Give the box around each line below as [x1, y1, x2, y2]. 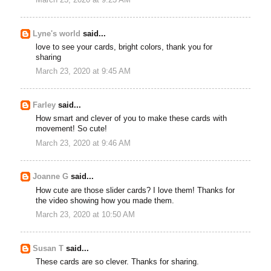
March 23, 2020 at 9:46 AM [36, 139, 131, 148]
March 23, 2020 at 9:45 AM [36, 67, 131, 76]
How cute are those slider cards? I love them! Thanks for [36, 186, 235, 195]
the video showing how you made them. [36, 196, 175, 205]
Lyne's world [33, 29, 81, 38]
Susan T [33, 244, 64, 253]
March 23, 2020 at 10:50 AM [36, 211, 135, 220]
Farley [33, 101, 56, 110]
